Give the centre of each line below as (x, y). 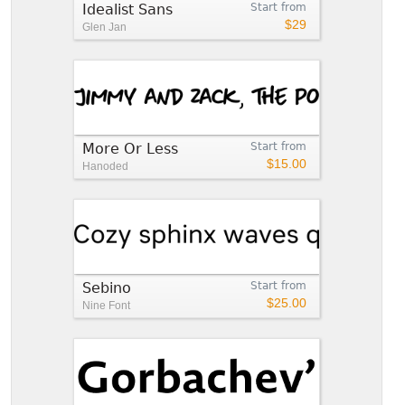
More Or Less (130, 148)
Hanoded (105, 166)
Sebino (107, 287)
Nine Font (106, 305)
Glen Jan (104, 27)
